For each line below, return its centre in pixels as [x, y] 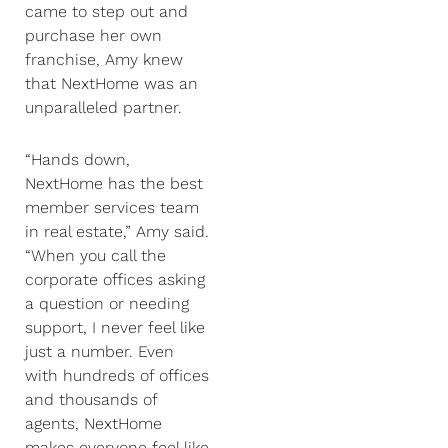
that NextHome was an [111, 83]
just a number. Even [99, 351]
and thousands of [91, 399]
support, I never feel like [115, 327]
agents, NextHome [93, 423]
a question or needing [107, 303]
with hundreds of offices [117, 375]
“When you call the [95, 255]
